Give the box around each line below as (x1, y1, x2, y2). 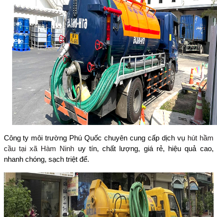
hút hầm (187, 134, 214, 142)
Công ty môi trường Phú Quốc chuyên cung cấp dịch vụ (3, 134, 187, 142)
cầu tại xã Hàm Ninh (3, 144, 75, 153)
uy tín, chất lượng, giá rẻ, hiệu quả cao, (74, 144, 214, 153)
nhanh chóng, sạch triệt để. (3, 155, 89, 164)
